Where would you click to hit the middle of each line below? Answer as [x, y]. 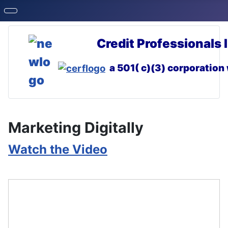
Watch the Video [58, 149]
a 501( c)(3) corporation [168, 68]
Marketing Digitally [76, 127]
